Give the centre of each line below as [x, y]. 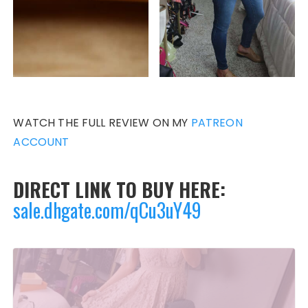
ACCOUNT [41, 142]
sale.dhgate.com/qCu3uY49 [108, 210]
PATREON [217, 123]
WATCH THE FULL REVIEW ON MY [102, 123]
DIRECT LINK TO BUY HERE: [120, 190]
